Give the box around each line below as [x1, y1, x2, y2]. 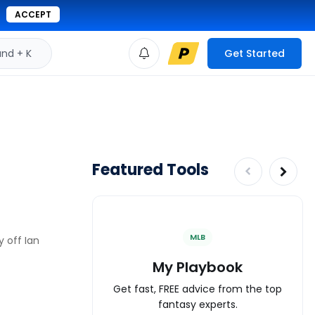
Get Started [224, 46, 285, 60]
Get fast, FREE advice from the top [113, 281, 282, 296]
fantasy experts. [157, 297, 238, 311]
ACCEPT [15, 8, 51, 20]
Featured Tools [92, 159, 209, 181]
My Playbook [153, 257, 243, 277]
